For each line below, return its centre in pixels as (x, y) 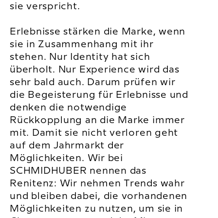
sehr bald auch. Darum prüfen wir (93, 83)
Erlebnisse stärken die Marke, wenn (98, 32)
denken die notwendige (69, 108)
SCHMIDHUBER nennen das (78, 171)
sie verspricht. (45, 7)
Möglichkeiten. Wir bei (66, 159)
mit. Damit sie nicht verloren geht (94, 133)
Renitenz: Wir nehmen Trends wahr (97, 184)
